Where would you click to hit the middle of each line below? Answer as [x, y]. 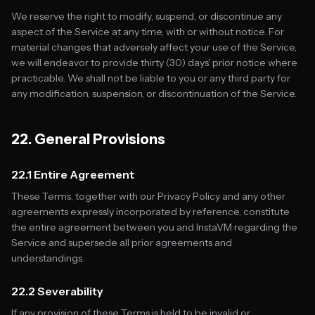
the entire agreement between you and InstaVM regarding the [154, 227]
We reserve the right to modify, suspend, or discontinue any [147, 16]
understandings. [48, 258]
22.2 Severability [57, 291]
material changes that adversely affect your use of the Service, [154, 47]
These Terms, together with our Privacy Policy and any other [148, 196]
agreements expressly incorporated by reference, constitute [150, 212]
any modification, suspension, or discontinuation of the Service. [154, 94]
